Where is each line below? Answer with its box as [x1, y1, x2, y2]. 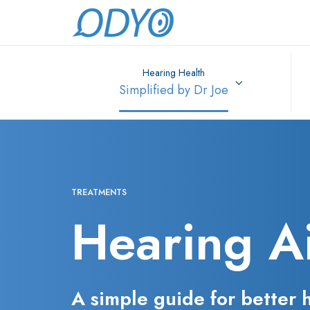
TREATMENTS [71, 186, 127, 199]
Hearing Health [143, 66, 205, 80]
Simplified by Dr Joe [119, 81, 228, 100]
